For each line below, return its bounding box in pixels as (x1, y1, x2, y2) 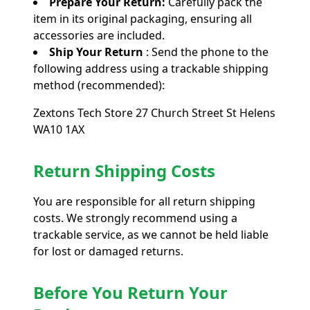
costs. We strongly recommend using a (33, 210, 237, 226)
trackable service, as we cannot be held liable (33, 226, 268, 242)
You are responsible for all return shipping (33, 193, 255, 209)
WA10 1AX (33, 121, 84, 137)
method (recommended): (33, 77, 165, 93)
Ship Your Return (49, 44, 143, 60)
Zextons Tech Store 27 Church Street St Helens (33, 104, 275, 120)
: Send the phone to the (143, 44, 268, 60)
